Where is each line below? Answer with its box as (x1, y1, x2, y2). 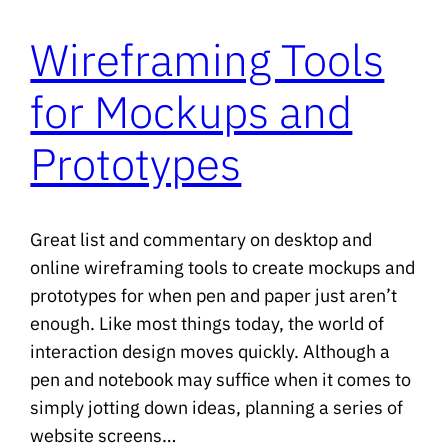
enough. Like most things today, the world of (30, 312, 385, 336)
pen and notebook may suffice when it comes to (30, 368, 412, 392)
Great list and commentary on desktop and (30, 228, 373, 252)
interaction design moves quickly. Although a (30, 340, 391, 364)
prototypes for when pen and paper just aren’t (30, 284, 398, 308)
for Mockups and (30, 82, 353, 140)
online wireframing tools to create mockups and (30, 256, 416, 280)
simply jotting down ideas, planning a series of (30, 396, 404, 420)
